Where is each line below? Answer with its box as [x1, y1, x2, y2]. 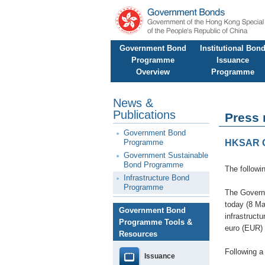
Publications [113, 108, 176, 121]
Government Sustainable [124, 151, 208, 160]
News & [113, 96, 153, 109]
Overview [135, 67, 170, 76]
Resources [119, 230, 157, 238]
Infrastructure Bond [124, 173, 189, 182]
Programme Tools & [119, 218, 192, 227]
